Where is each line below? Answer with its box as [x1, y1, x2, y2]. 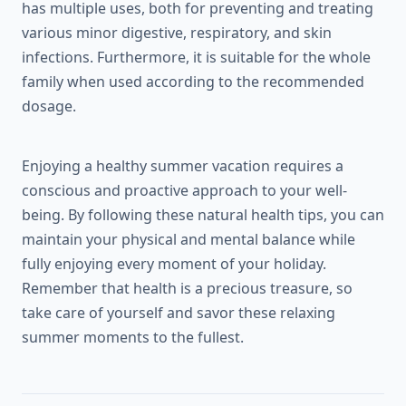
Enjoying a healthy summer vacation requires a [22, 156, 343, 176]
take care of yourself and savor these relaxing [22, 303, 335, 323]
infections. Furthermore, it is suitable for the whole [22, 47, 371, 67]
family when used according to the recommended [22, 72, 364, 92]
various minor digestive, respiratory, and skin [22, 23, 332, 43]
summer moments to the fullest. [22, 327, 244, 347]
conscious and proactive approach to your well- [22, 180, 347, 200]
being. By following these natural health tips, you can [22, 205, 384, 225]
